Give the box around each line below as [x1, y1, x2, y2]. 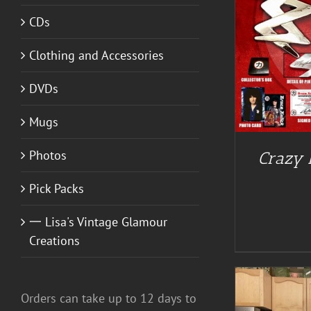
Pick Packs [29, 180, 84, 196]
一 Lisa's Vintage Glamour [29, 213, 167, 230]
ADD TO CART [72, 22, 128, 33]
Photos [29, 146, 67, 163]
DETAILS [150, 22, 185, 33]
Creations [29, 232, 80, 249]
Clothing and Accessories [29, 47, 164, 63]
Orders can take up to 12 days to [21, 289, 196, 306]
